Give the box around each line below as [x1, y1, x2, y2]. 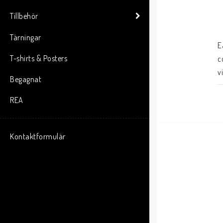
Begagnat [10, 74, 41, 84]
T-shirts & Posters [10, 53, 67, 63]
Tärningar [10, 32, 41, 42]
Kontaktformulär [10, 131, 66, 141]
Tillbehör [10, 10, 38, 21]
